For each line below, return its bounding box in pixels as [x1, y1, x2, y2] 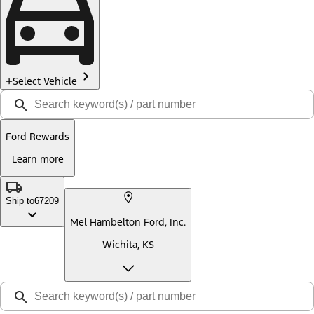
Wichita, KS [102, 238, 154, 251]
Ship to [6, 195, 34, 206]
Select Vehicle [13, 75, 77, 88]
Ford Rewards [6, 130, 69, 144]
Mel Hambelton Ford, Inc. [70, 216, 186, 229]
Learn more [11, 152, 64, 165]
